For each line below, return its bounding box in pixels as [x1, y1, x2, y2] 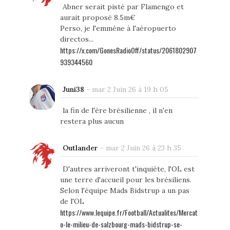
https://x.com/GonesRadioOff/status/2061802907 [60, 45, 197, 56]
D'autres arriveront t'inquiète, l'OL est [62, 164, 195, 174]
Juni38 [62, 85, 84, 94]
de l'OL [60, 197, 84, 206]
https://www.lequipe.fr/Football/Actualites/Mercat [60, 207, 198, 218]
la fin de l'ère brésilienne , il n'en [62, 106, 172, 116]
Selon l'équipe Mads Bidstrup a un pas [60, 186, 189, 196]
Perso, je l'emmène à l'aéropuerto [60, 24, 176, 33]
